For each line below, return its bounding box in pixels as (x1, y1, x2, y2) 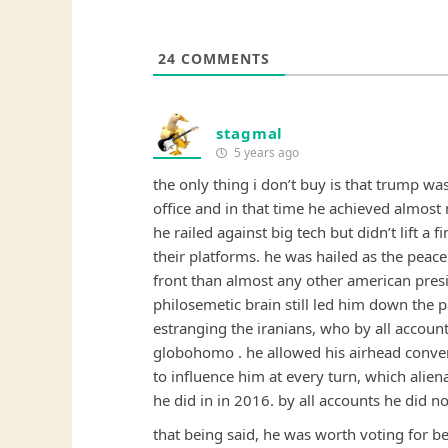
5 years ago (231, 144, 299, 162)
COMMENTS (176, 49, 270, 69)
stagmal (216, 123, 283, 144)
